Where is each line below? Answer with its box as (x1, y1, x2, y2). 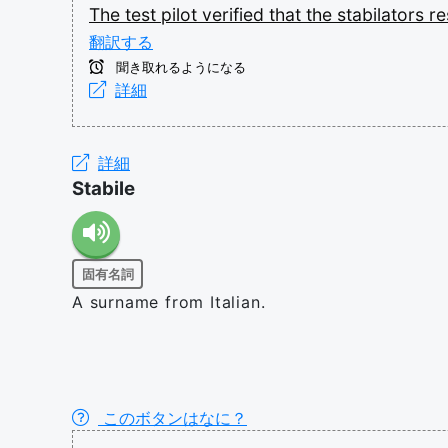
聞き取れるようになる (112, 60, 246, 75)
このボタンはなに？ (98, 408, 247, 428)
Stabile (72, 177, 135, 200)
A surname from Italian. (72, 292, 266, 312)
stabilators (337, 4, 429, 25)
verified (202, 4, 269, 25)
